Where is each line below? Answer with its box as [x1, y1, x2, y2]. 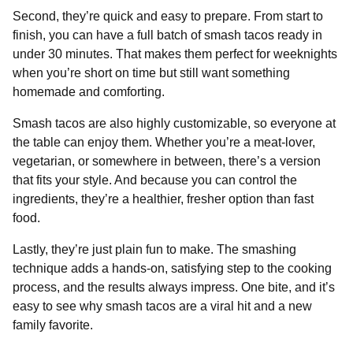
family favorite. [13, 318, 93, 332]
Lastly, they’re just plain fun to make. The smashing [13, 242, 296, 256]
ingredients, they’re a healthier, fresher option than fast [13, 191, 314, 206]
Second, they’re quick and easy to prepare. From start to [13, 9, 323, 23]
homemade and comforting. [13, 84, 165, 98]
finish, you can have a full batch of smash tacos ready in [13, 28, 322, 42]
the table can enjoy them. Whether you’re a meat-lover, [13, 135, 315, 149]
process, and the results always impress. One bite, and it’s [13, 280, 335, 294]
